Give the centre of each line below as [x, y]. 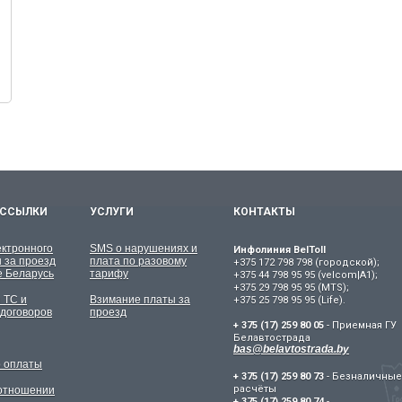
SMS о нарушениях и [144, 249]
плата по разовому [138, 261]
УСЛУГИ [112, 212]
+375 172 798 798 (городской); [306, 262]
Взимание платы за [140, 300]
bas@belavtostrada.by [291, 349]
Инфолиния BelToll [280, 250]
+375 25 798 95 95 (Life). [289, 300]
